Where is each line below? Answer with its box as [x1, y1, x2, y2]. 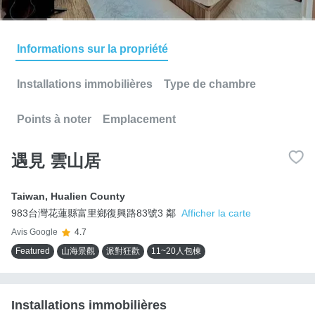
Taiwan [11, 190, 45, 202]
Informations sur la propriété [17, 42, 168, 55]
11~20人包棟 [151, 245, 201, 256]
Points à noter [17, 112, 91, 125]
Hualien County [51, 190, 125, 202]
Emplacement [103, 112, 176, 125]
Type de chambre [164, 77, 256, 90]
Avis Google [11, 227, 58, 238]
